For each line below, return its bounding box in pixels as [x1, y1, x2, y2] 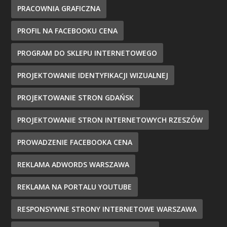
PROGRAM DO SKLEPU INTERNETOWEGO [17, 48, 158, 58]
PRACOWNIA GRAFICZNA [17, 3, 101, 13]
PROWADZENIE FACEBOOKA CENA [17, 137, 133, 147]
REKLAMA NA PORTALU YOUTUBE [17, 181, 132, 192]
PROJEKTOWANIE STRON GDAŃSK [17, 92, 134, 102]
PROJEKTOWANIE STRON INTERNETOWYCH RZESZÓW [17, 115, 203, 125]
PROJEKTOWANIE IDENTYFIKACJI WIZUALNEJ [17, 70, 169, 80]
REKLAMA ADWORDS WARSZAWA [17, 159, 130, 169]
